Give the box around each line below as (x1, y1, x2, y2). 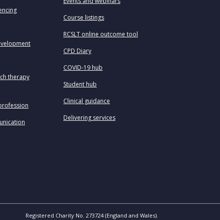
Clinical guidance (63, 97, 110, 105)
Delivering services (63, 113, 115, 122)
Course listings (63, 13, 104, 22)
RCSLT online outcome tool (63, 30, 138, 38)
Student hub (63, 80, 97, 88)
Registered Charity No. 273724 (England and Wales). (26, 212, 158, 219)
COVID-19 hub (63, 63, 103, 72)
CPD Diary (63, 47, 91, 55)
